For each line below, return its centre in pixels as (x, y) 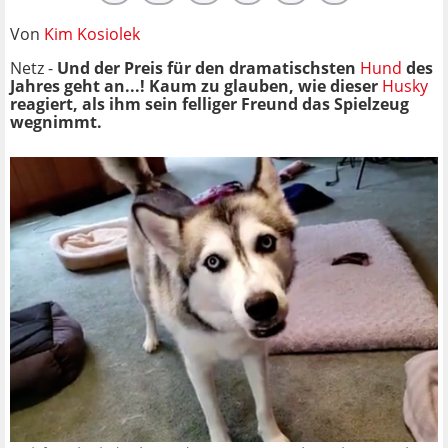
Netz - (33, 67)
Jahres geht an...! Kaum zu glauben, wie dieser (196, 85)
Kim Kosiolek (92, 33)
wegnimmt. (56, 121)
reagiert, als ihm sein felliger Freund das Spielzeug (209, 103)
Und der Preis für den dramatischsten (208, 67)
